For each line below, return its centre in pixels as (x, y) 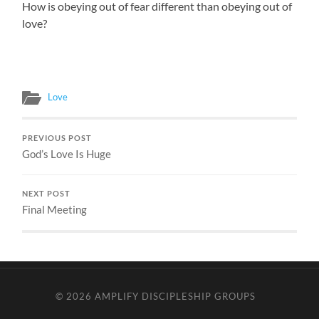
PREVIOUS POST (57, 138)
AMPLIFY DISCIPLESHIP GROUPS (176, 297)
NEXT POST (47, 194)
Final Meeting (55, 210)
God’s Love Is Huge (67, 154)
